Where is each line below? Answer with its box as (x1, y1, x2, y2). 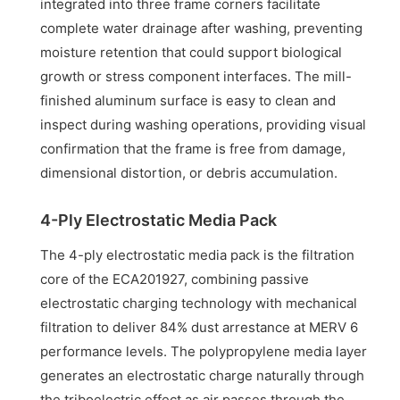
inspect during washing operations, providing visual (40, 116, 367, 134)
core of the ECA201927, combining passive (40, 271, 310, 288)
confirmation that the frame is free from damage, (40, 140, 346, 158)
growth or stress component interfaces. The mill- (40, 68, 353, 86)
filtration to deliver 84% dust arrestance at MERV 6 (40, 319, 359, 337)
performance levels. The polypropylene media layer (40, 343, 368, 361)
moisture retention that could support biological (40, 44, 343, 62)
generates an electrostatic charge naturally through (40, 367, 365, 385)
